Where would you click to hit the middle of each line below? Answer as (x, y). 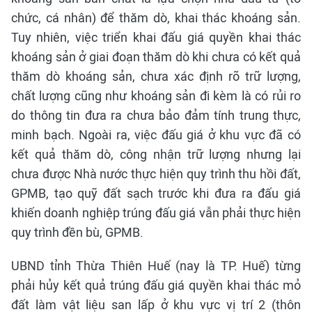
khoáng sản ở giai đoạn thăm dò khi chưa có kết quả (156, 57)
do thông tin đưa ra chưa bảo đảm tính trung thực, (156, 115)
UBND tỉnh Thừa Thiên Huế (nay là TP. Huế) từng (156, 266)
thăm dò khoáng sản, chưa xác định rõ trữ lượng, (156, 76)
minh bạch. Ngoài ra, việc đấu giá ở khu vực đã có (156, 135)
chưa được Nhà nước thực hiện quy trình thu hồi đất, (156, 174)
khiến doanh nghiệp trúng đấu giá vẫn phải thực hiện (156, 213)
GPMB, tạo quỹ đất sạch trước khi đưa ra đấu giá (156, 193)
